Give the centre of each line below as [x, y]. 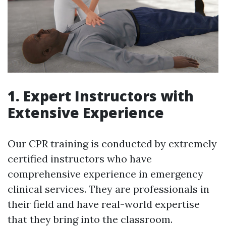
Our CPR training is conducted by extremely [112, 143]
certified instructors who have [80, 158]
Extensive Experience [86, 112]
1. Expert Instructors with [101, 96]
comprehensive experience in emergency [105, 174]
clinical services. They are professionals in [108, 189]
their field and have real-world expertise [104, 204]
